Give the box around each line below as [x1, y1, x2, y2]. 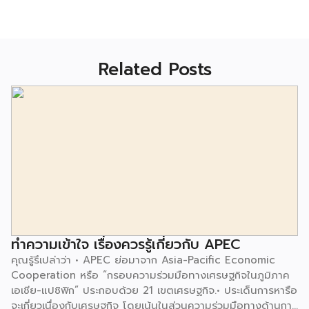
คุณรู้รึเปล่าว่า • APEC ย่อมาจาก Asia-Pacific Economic [11, 252, 275, 268]
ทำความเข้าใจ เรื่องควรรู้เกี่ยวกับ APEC [11, 234, 240, 255]
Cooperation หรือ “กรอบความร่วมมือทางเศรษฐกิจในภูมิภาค [11, 268, 290, 283]
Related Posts [97, 55, 212, 83]
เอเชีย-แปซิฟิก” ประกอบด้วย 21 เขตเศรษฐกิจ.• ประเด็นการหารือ [11, 283, 297, 299]
